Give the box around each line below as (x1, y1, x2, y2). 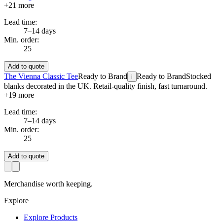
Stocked (186, 72, 211, 81)
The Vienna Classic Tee (4, 72, 78, 81)
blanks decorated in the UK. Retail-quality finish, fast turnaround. (4, 82, 207, 91)
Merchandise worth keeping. (4, 180, 93, 188)
